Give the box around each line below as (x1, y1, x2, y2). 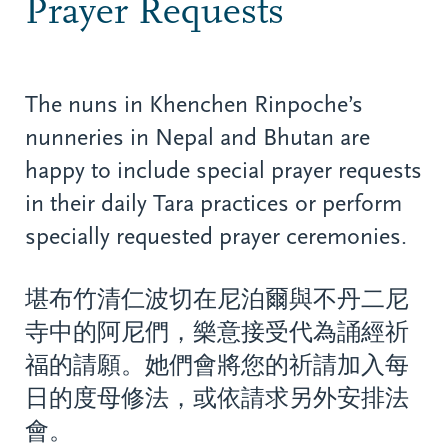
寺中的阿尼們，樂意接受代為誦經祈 (25, 317, 409, 346)
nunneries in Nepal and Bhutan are (25, 122, 370, 151)
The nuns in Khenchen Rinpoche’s (25, 89, 363, 118)
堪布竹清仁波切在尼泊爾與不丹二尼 (25, 284, 409, 313)
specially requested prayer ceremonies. (25, 221, 407, 250)
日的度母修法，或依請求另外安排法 (25, 383, 409, 412)
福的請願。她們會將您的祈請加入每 (25, 350, 409, 379)
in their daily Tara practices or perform (25, 188, 402, 217)
